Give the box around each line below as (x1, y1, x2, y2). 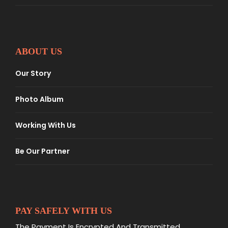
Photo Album (15, 94, 64, 105)
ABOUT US (15, 46, 62, 57)
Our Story (15, 68, 51, 79)
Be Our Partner (15, 146, 70, 157)
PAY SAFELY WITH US (15, 206, 112, 216)
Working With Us (15, 120, 76, 131)
